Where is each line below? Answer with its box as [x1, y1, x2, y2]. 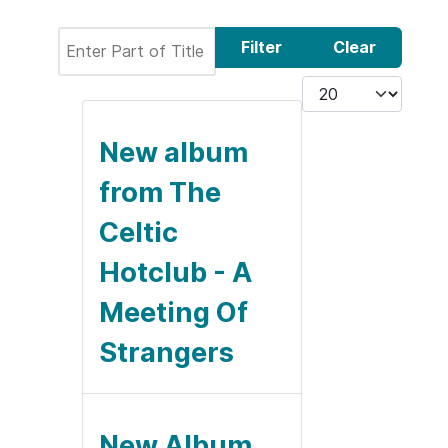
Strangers [99, 335, 234, 369]
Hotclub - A [99, 255, 252, 289]
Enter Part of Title [57, 28, 195, 49]
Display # [301, 76, 369, 97]
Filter [241, 37, 282, 58]
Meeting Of [99, 295, 248, 329]
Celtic [99, 215, 178, 249]
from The [99, 175, 221, 209]
